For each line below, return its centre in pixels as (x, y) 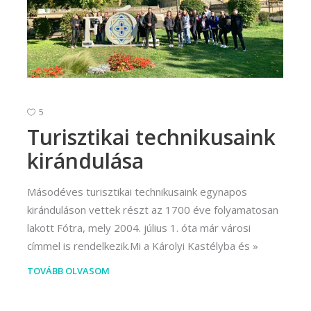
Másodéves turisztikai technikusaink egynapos (137, 191)
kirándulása (85, 160)
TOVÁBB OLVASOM (68, 270)
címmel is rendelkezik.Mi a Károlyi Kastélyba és (138, 245)
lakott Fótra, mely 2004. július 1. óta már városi (139, 227)
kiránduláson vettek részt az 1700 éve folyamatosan (153, 209)
